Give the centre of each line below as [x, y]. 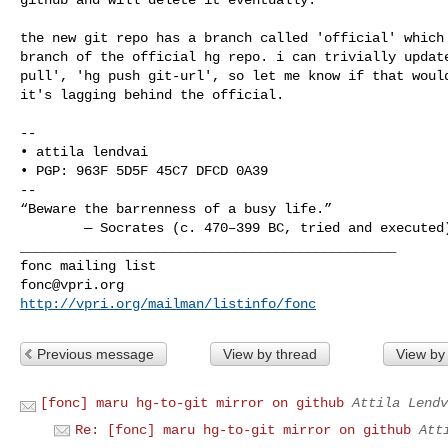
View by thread [269, 353]
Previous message [95, 353]
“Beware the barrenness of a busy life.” [176, 208]
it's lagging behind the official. [152, 94]
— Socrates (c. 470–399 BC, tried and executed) [52, 227]
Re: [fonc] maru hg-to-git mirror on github [243, 429]
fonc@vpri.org [72, 284]
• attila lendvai [84, 151]
